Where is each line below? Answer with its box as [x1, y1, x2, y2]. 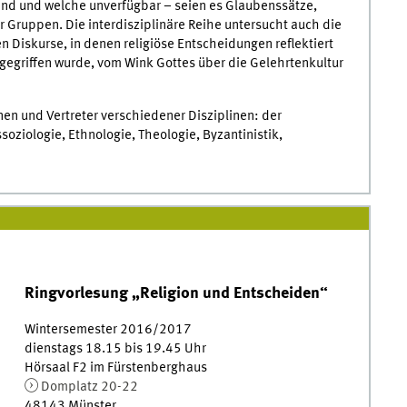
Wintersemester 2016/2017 [24, 322, 192, 337]
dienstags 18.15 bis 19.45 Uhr [24, 341, 206, 356]
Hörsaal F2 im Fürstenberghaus [24, 360, 207, 375]
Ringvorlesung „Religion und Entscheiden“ [24, 284, 328, 302]
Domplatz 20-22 [40, 379, 138, 394]
